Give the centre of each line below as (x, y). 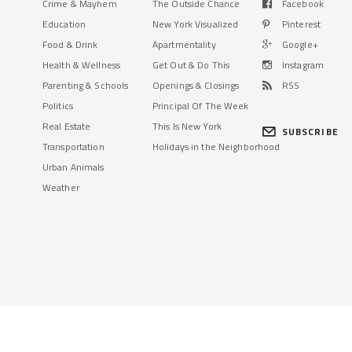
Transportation (73, 147)
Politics (58, 106)
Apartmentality (184, 44)
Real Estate (67, 126)
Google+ (300, 44)
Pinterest (302, 24)
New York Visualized (196, 24)
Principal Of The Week (201, 106)
